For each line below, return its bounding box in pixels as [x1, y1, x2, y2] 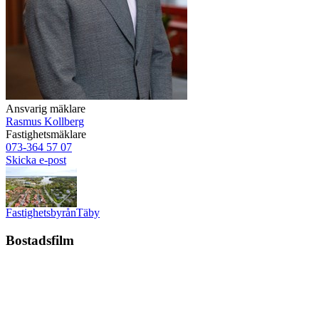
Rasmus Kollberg [6, 115, 84, 128]
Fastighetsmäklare [6, 128, 86, 141]
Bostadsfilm [6, 233, 74, 249]
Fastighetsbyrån [6, 206, 76, 219]
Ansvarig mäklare [6, 103, 85, 115]
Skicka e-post [6, 154, 66, 167]
